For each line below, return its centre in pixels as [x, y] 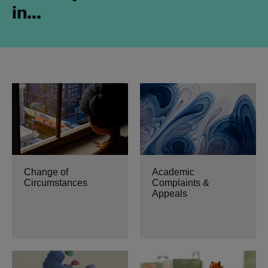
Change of [46, 172]
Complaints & [181, 183]
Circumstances [56, 183]
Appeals [170, 194]
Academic [173, 172]
